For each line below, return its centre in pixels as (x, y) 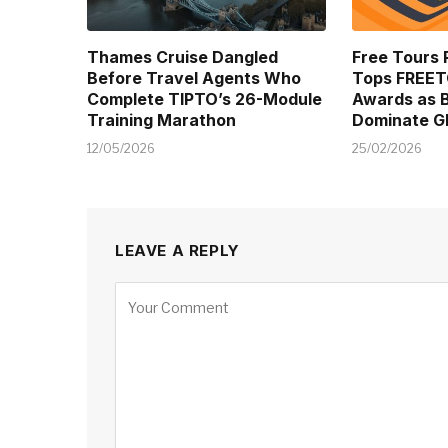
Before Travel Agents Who (194, 78)
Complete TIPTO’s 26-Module (204, 99)
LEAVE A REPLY (177, 251)
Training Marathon (161, 120)
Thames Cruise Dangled (182, 57)
